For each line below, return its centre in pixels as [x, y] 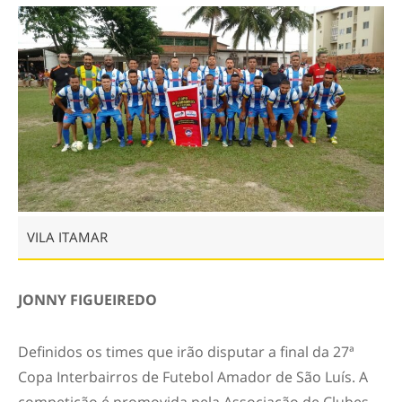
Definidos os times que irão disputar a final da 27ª [186, 351]
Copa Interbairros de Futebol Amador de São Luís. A [193, 376]
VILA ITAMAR [67, 236]
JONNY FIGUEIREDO [87, 299]
